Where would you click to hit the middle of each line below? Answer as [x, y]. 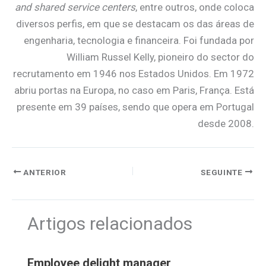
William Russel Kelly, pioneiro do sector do [160, 57]
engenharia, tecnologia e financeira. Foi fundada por [139, 41]
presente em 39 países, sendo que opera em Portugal [135, 107]
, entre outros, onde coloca [195, 7]
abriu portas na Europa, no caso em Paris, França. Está [134, 91]
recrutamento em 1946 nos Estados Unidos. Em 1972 [134, 74]
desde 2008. [226, 124]
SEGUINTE [223, 172]
